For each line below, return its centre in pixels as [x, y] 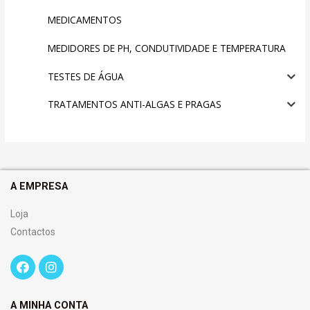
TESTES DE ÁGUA [85, 76]
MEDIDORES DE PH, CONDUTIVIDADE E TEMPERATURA [166, 48]
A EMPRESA [39, 186]
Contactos [33, 231]
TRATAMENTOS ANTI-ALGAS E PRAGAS [134, 104]
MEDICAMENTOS [84, 20]
